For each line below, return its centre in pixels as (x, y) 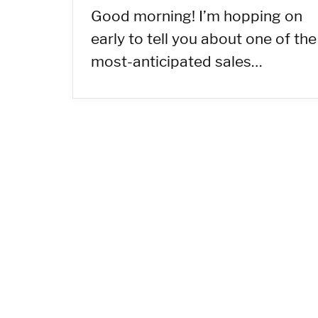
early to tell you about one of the (204, 39)
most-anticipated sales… (177, 61)
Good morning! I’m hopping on (197, 16)
